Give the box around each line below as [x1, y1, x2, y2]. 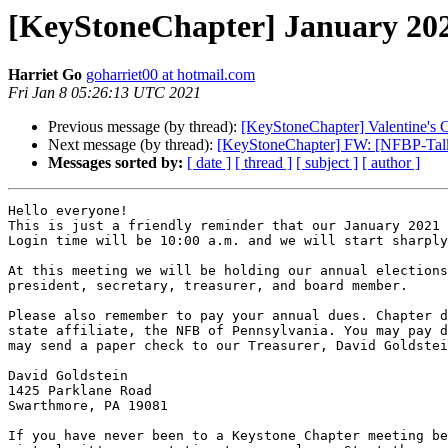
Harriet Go [8, 66, 82, 84]
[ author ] [362, 154, 420, 172]
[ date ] [187, 154, 231, 172]
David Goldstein [8, 368, 128, 384]
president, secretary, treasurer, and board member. [8, 278, 408, 294]
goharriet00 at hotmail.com [86, 66, 255, 84]
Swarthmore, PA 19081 [8, 398, 168, 414]
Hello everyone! [8, 203, 128, 219]
